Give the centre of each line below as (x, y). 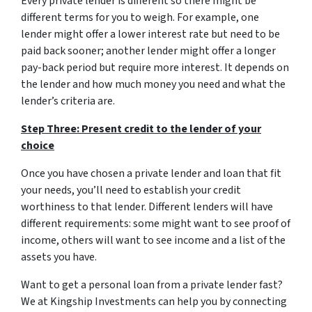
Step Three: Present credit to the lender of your (141, 128)
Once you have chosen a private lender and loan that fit (151, 173)
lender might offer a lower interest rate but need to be (150, 34)
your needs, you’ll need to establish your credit (131, 190)
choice (38, 145)
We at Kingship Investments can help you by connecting (154, 301)
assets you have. (59, 257)
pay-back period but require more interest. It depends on (155, 67)
